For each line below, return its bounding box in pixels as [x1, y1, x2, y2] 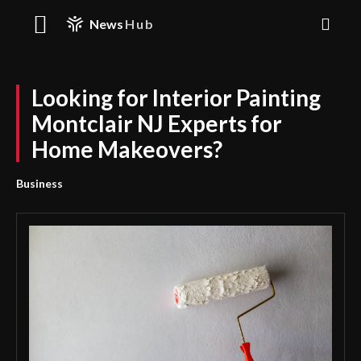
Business [16, 176, 63, 190]
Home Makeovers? [31, 135, 222, 163]
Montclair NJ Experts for [31, 110, 282, 137]
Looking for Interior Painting [31, 84, 321, 111]
